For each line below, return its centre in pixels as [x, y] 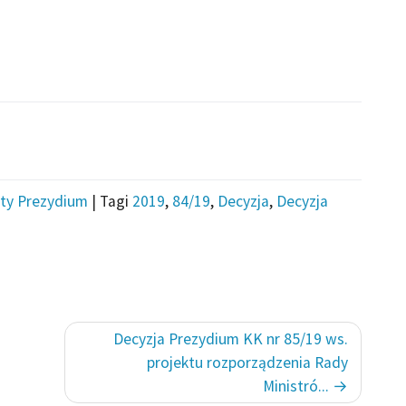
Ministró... [298, 386]
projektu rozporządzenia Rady [247, 362]
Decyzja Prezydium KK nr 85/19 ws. [231, 338]
